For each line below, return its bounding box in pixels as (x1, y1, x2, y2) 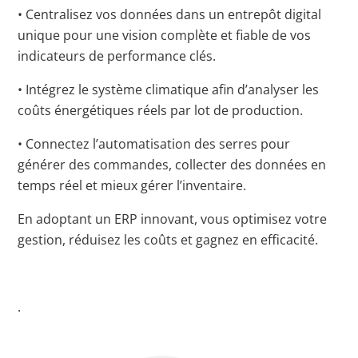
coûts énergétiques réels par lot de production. (18, 101, 304, 120)
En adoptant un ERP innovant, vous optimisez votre (18, 210, 328, 229)
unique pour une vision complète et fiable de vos (18, 26, 312, 45)
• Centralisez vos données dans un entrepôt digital (18, 6, 322, 24)
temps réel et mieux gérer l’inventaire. (18, 177, 247, 195)
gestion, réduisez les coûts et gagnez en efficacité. (18, 231, 319, 249)
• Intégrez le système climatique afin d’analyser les (18, 81, 320, 99)
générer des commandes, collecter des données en (18, 156, 327, 174)
